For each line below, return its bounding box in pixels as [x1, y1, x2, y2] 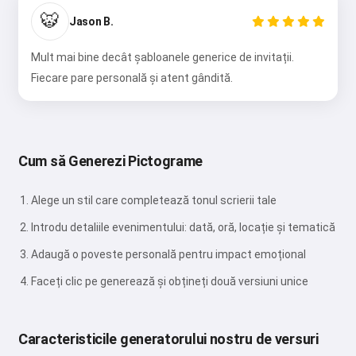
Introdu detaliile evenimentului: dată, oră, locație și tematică [31, 221, 335, 234]
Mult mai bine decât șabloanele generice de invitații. [31, 51, 294, 64]
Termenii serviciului [164, 27, 248, 38]
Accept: [129, 27, 164, 38]
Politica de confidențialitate [129, 41, 247, 52]
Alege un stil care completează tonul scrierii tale [31, 194, 277, 207]
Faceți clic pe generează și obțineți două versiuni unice [31, 275, 308, 288]
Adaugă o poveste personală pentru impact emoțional [31, 248, 306, 261]
